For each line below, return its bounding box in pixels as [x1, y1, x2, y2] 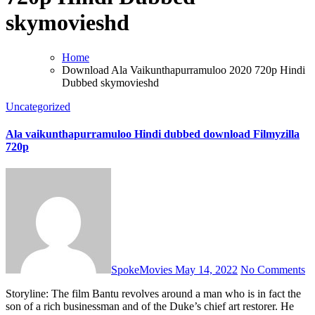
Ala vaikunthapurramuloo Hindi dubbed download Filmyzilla [6, 128, 300, 141]
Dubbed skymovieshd [62, 76, 159, 89]
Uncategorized [6, 100, 70, 112]
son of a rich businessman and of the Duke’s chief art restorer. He [6, 300, 294, 313]
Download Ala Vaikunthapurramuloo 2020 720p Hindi [62, 63, 305, 76]
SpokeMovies [111, 264, 175, 276]
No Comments [240, 264, 305, 276]
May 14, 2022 [175, 264, 238, 276]
